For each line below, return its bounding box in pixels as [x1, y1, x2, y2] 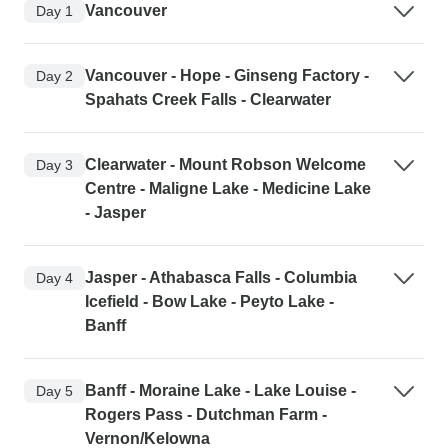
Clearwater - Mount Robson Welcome [85, 156, 366, 174]
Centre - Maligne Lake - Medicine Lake [85, 180, 371, 198]
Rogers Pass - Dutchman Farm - [85, 406, 327, 424]
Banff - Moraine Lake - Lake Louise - [85, 382, 356, 400]
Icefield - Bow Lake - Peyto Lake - [85, 293, 334, 311]
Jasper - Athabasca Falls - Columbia [85, 269, 357, 287]
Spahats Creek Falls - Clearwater [85, 91, 331, 109]
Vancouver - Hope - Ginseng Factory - [85, 67, 369, 85]
